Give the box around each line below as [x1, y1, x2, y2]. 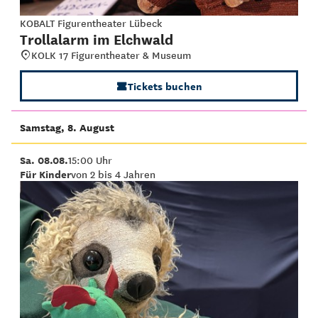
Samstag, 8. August [20, 119, 114, 135]
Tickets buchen [127, 78, 202, 94]
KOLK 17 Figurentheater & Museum [31, 47, 191, 62]
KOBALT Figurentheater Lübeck [20, 15, 162, 31]
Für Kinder [20, 166, 71, 182]
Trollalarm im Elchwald [20, 28, 173, 49]
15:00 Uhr [68, 152, 112, 168]
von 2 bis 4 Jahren [71, 166, 155, 182]
